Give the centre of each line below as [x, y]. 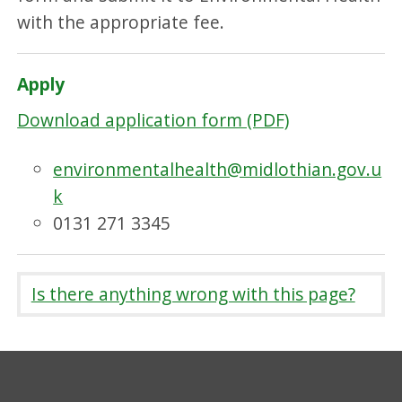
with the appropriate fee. [121, 22]
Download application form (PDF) [153, 119]
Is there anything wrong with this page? [193, 293]
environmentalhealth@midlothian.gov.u [218, 169]
